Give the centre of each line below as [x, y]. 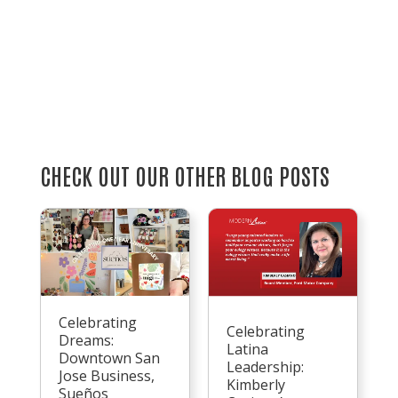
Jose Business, [106, 376]
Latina [247, 350]
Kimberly [255, 385]
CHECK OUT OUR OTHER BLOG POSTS [184, 175]
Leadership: [265, 367]
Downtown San [109, 358]
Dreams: [86, 341]
